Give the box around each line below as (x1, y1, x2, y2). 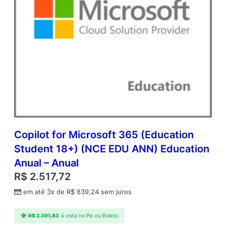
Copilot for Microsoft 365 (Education (14, 129, 194, 141)
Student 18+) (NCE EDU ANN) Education (14, 143, 209, 155)
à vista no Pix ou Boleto (61, 213, 118, 219)
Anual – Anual (14, 157, 79, 169)
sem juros (99, 188, 132, 196)
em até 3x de (23, 188, 67, 196)
